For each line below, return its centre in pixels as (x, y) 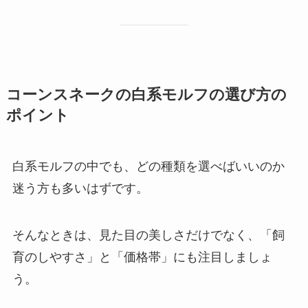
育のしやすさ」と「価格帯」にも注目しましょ (142, 257)
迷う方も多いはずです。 (80, 188)
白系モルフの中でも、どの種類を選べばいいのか (148, 166)
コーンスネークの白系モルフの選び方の (146, 95)
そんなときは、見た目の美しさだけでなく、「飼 (148, 235)
